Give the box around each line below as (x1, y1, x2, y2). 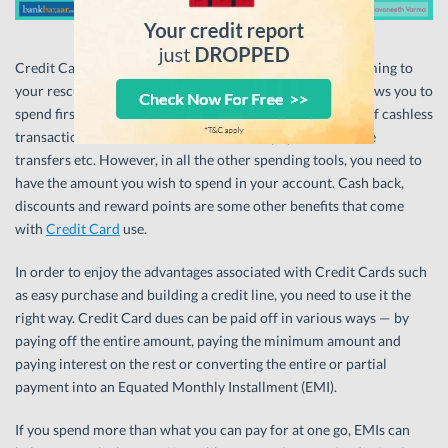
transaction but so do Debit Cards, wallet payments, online (15, 128, 376, 146)
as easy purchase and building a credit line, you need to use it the (15, 286, 411, 304)
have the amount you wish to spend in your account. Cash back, (15, 174, 404, 192)
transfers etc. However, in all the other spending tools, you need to (15, 151, 422, 169)
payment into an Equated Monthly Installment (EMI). (15, 378, 337, 396)
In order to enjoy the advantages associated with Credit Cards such (15, 263, 427, 281)
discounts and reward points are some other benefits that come (15, 197, 404, 215)
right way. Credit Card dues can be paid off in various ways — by (15, 309, 409, 327)
